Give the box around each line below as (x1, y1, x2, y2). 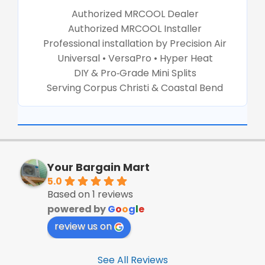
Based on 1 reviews (47, 188, 133, 202)
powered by (47, 202, 108, 216)
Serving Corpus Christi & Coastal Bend (47, 80, 223, 95)
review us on (54, 219, 112, 234)
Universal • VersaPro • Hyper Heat (57, 51, 213, 65)
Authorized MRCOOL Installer (68, 21, 202, 35)
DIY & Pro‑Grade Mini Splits (73, 66, 196, 80)
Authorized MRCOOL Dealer (71, 7, 199, 21)
